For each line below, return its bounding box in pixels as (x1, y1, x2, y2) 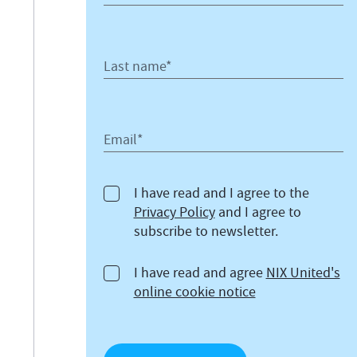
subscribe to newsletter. (133, 222, 278, 241)
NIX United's (265, 264, 340, 282)
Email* (103, 131, 143, 149)
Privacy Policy (133, 203, 215, 222)
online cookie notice (133, 283, 256, 301)
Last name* (103, 57, 172, 76)
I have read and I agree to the (133, 184, 309, 202)
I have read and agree (133, 264, 266, 282)
